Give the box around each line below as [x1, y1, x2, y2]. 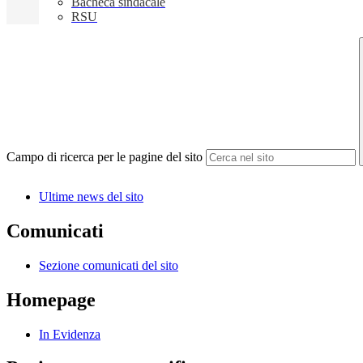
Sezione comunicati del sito [39, 258, 178, 272]
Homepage [6, 288, 96, 310]
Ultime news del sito [39, 189, 143, 203]
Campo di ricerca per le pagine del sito [6, 150, 203, 164]
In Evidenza [39, 327, 100, 341]
